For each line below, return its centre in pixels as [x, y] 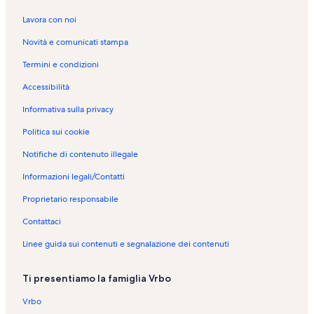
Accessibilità [46, 87]
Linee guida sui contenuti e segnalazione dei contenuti [126, 244]
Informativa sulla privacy [68, 109]
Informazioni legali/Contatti [74, 176]
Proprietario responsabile [70, 199]
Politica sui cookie [56, 131]
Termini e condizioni [61, 64]
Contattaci [42, 221]
